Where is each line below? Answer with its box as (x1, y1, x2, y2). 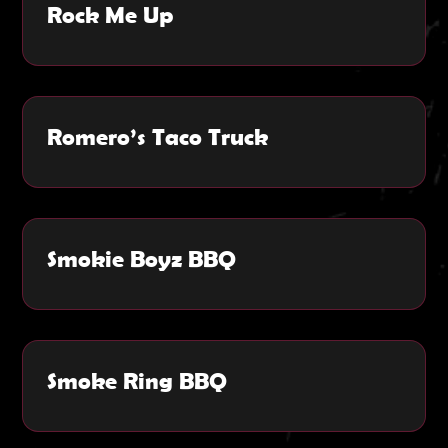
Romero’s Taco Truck (47, 122, 269, 150)
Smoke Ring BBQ (47, 366, 228, 394)
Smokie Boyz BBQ (47, 244, 237, 272)
